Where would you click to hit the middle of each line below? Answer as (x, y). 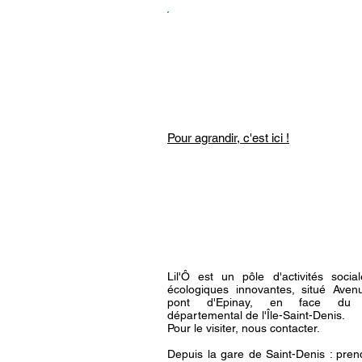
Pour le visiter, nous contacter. (244, 328)
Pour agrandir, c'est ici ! (228, 138)
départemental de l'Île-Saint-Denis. (256, 315)
